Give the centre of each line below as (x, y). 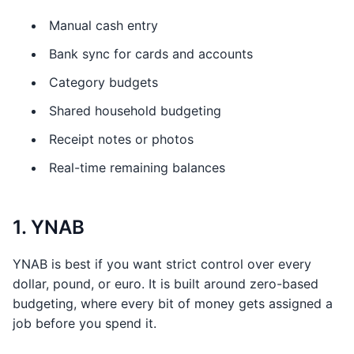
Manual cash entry (104, 25)
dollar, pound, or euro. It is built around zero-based (166, 284)
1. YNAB (49, 227)
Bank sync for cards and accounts (151, 54)
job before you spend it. (85, 323)
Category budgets (104, 82)
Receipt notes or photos (121, 139)
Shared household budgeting (135, 111)
